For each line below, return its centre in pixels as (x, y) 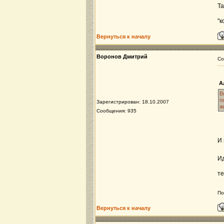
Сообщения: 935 (116, 111)
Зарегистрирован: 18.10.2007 (133, 102)
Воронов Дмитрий (122, 56)
